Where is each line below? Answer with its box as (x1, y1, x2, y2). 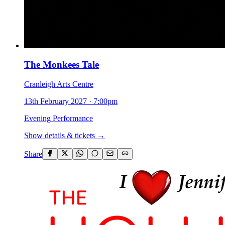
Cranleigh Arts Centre (24, 80, 93, 89)
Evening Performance (24, 114, 93, 123)
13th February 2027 (24, 97, 87, 106)
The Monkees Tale (24, 59, 99, 70)
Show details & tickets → (24, 131, 105, 140)
